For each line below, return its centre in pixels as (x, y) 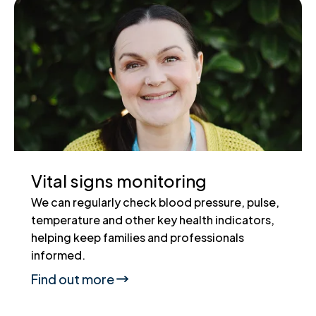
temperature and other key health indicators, (153, 219)
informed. (58, 255)
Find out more (73, 279)
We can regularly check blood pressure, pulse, (155, 202)
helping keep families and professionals (138, 237)
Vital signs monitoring (119, 180)
